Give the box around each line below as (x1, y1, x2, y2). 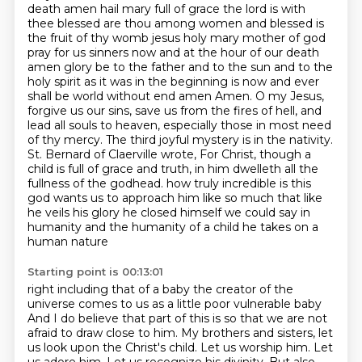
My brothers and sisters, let (180, 326, 333, 340)
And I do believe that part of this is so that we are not (27, 311, 327, 326)
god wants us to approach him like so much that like (27, 191, 322, 205)
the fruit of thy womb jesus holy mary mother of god (27, 31, 326, 45)
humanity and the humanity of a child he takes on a (27, 220, 318, 234)
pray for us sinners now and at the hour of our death (27, 45, 319, 60)
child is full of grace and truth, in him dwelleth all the (27, 162, 318, 176)
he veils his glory (27, 205, 123, 220)
